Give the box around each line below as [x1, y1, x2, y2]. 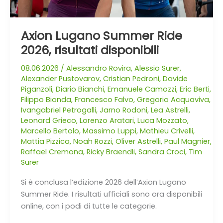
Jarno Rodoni [99, 105, 147, 115]
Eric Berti [179, 84, 210, 94]
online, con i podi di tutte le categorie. [20, 201, 157, 212]
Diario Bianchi [55, 84, 104, 94]
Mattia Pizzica [20, 136, 70, 146]
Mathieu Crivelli [139, 125, 193, 136]
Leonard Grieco [20, 115, 76, 125]
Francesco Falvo [74, 94, 133, 105]
